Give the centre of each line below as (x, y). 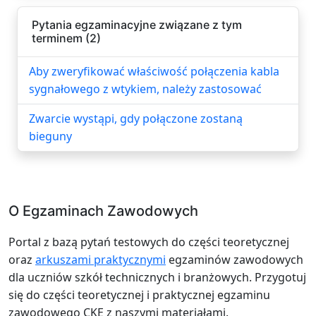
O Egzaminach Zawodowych (103, 211)
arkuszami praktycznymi (101, 259)
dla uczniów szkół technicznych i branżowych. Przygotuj (157, 277)
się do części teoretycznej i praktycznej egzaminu (139, 294)
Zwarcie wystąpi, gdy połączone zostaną (136, 118)
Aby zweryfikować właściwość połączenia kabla (154, 71)
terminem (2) (66, 38)
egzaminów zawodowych (235, 259)
